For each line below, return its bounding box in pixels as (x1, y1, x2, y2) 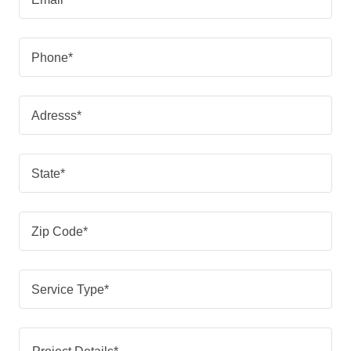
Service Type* (31, 282, 109, 296)
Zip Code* (31, 224, 88, 238)
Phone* (31, 50, 73, 64)
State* (31, 166, 65, 180)
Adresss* (31, 108, 81, 122)
